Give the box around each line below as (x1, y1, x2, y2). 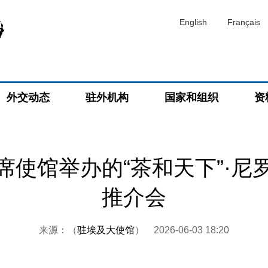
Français (227, 17, 260, 27)
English (179, 17, 207, 27)
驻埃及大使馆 (77, 225, 135, 235)
